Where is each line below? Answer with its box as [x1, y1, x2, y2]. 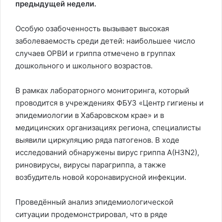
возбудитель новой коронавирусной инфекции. [15, 172, 186, 182]
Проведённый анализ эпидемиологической [15, 197, 173, 207]
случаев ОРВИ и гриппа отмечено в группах [15, 49, 175, 58]
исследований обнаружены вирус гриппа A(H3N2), [15, 148, 199, 157]
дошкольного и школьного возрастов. [15, 61, 153, 70]
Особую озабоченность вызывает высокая [15, 24, 169, 33]
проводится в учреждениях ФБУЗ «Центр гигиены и [15, 98, 204, 108]
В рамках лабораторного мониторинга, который [15, 86, 189, 95]
